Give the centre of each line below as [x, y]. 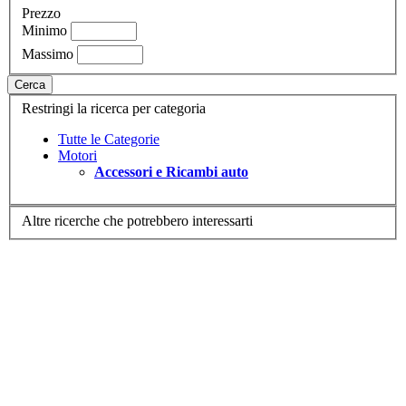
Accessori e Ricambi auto [171, 172]
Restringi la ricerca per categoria [114, 109]
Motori [77, 156]
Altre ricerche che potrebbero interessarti [137, 220]
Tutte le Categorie [109, 140]
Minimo [44, 30]
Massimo [48, 53]
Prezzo [41, 13]
